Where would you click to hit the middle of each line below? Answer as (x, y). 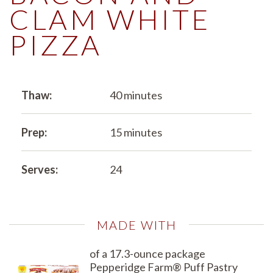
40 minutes (136, 95)
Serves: (40, 169)
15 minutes (136, 132)
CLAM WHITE (110, 19)
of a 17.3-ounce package (147, 253)
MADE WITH (136, 225)
